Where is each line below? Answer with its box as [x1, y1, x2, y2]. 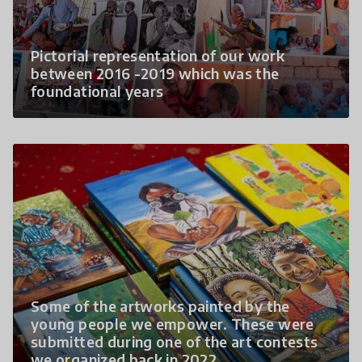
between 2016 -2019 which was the [31, 63, 280, 82]
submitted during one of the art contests [31, 331, 318, 351]
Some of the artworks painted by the [31, 296, 290, 315]
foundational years [31, 81, 164, 100]
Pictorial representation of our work [31, 45, 284, 65]
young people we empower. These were [31, 314, 314, 333]
